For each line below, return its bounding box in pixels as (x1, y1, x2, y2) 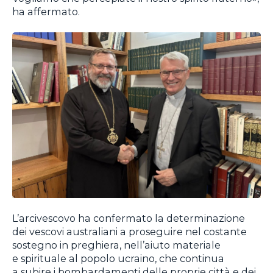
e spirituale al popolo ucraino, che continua (12, 252, 224, 265)
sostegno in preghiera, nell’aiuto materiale (12, 239, 221, 252)
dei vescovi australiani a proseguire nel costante (12, 225, 247, 238)
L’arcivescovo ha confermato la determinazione (12, 212, 245, 225)
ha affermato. (12, 5, 80, 18)
